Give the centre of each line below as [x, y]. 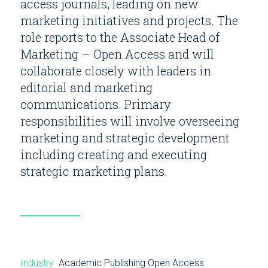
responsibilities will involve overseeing [130, 121]
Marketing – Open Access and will [117, 54]
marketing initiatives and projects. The [129, 21]
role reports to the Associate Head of [120, 37]
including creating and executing [113, 155]
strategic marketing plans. [94, 171]
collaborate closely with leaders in [115, 71]
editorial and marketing [86, 88]
